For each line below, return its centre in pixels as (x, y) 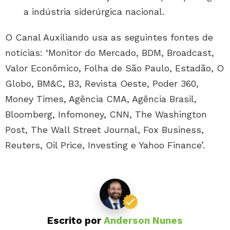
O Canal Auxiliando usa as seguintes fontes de (109, 37)
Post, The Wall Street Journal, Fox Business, (104, 130)
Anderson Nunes (143, 221)
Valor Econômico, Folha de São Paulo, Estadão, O (114, 68)
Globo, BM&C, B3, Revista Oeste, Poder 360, (102, 84)
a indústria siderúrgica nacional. (94, 12)
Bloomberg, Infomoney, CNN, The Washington (106, 114)
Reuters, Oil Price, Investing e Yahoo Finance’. (105, 145)
